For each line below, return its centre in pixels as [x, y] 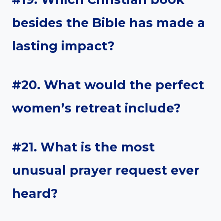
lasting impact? [63, 46]
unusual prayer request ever [106, 170]
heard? [35, 194]
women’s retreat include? [96, 108]
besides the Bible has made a [109, 23]
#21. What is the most [83, 147]
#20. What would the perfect [108, 85]
